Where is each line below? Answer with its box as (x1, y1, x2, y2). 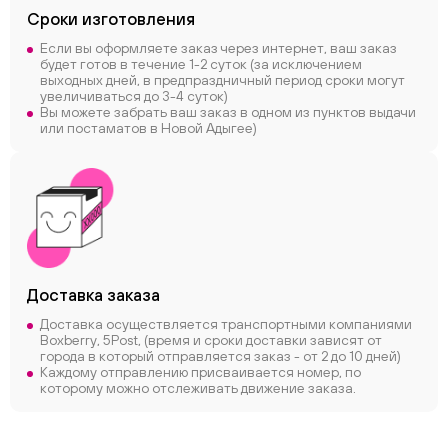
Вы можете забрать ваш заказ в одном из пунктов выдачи (40, 104, 416, 120)
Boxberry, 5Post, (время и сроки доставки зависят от (40, 332, 382, 348)
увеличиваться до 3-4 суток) (40, 88, 228, 104)
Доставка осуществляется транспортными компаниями (40, 316, 412, 332)
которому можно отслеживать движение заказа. (40, 380, 356, 396)
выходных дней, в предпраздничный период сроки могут (40, 72, 405, 88)
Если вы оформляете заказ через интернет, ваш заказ (40, 40, 397, 56)
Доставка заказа (27, 285, 160, 305)
